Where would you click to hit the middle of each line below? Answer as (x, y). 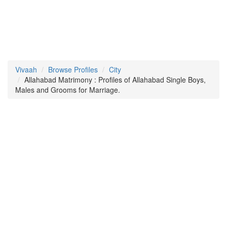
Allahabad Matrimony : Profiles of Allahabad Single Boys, (115, 80)
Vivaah (26, 69)
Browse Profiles (73, 69)
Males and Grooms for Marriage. (68, 90)
